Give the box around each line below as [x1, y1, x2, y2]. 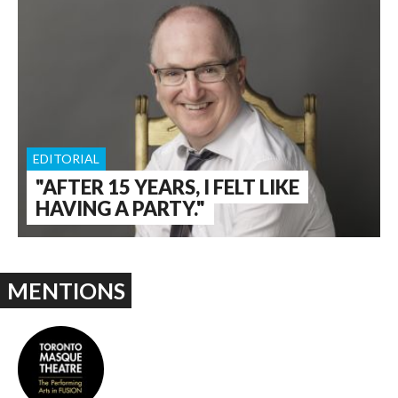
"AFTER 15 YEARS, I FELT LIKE [36, 175, 299, 200]
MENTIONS [6, 277, 125, 305]
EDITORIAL [33, 151, 99, 167]
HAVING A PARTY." [36, 196, 205, 221]
